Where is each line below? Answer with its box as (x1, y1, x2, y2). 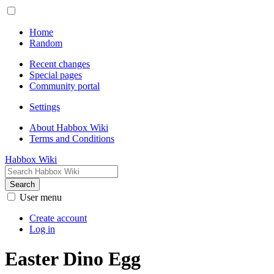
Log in (29, 224, 55, 234)
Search (10, 180, 35, 189)
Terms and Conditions (29, 133, 114, 144)
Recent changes (29, 59, 90, 69)
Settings (29, 102, 60, 112)
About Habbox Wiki (29, 122, 108, 133)
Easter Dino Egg (5, 248, 141, 270)
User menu (20, 192, 62, 202)
